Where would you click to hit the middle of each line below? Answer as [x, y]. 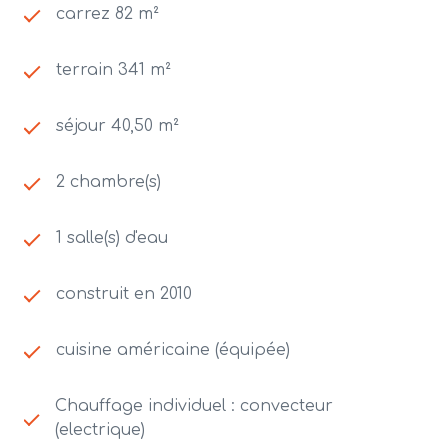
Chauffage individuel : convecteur [193, 406]
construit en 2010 [124, 294]
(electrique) [99, 430]
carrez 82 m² [107, 14]
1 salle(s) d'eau [112, 238]
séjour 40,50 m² [117, 126]
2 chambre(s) [108, 182]
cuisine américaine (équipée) [173, 350]
